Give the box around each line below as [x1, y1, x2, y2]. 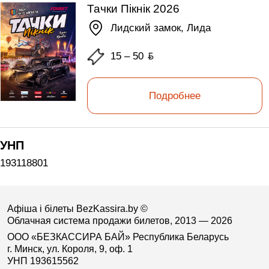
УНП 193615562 [7, 256, 79, 267]
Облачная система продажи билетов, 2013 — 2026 [7, 215, 232, 226]
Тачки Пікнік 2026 [87, 2, 180, 15]
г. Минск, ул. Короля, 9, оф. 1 [7, 244, 133, 255]
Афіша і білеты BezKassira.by [7, 203, 141, 214]
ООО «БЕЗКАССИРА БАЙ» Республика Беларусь [7, 232, 229, 243]
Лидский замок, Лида [110, 22, 211, 34]
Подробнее [148, 89, 201, 101]
